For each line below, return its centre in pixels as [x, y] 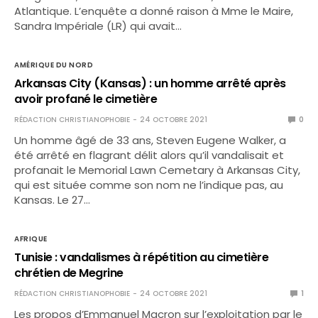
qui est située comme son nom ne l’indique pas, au [149, 185]
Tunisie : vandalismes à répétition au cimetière [142, 257]
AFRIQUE [31, 239]
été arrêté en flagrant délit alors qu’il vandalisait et [149, 155]
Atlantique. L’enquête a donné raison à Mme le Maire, [154, 11]
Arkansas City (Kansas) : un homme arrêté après [150, 83]
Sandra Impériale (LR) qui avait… [98, 26]
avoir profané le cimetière [86, 99]
